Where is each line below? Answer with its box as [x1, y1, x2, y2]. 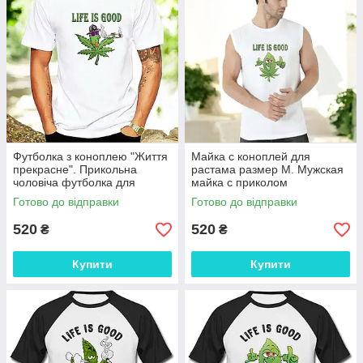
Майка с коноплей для [191, 150, 310, 163]
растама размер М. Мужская [191, 163, 344, 176]
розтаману [13, 189, 69, 202]
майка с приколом [191, 176, 288, 189]
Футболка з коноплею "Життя [13, 150, 168, 163]
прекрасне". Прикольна [13, 163, 137, 176]
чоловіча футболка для [13, 176, 135, 189]
